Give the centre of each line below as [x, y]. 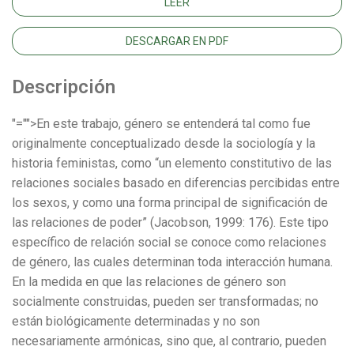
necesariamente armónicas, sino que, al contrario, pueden [169, 341]
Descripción [64, 87]
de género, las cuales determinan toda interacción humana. [172, 262]
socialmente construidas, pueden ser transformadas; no [165, 302]
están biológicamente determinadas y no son [136, 322]
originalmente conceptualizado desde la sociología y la [164, 144]
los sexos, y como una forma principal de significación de [170, 203]
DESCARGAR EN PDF [177, 41]
